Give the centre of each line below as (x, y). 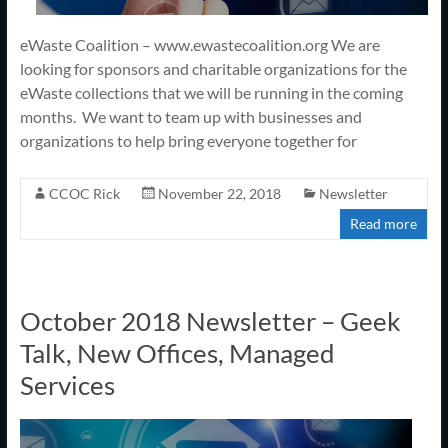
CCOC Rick (84, 193)
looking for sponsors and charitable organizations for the (213, 68)
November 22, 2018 (219, 193)
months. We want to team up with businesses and (190, 116)
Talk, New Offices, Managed (177, 352)
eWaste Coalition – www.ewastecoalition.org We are (199, 44)
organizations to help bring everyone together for (188, 140)
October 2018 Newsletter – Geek (210, 320)
